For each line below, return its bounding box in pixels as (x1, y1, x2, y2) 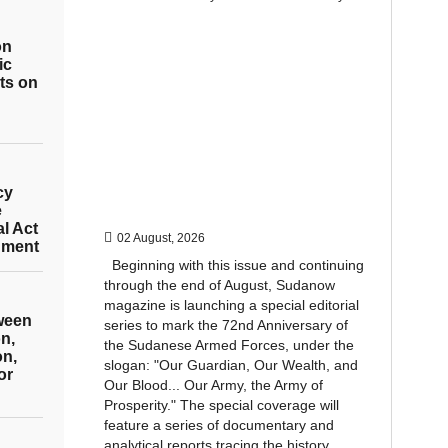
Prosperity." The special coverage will (103, 397, 339, 413)
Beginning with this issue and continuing (103, 257, 364, 273)
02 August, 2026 (116, 231, 205, 245)
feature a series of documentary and (103, 417, 334, 433)
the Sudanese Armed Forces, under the (103, 337, 354, 353)
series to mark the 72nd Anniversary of (103, 317, 348, 333)
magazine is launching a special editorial (103, 297, 359, 313)
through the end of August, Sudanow (103, 277, 335, 293)
